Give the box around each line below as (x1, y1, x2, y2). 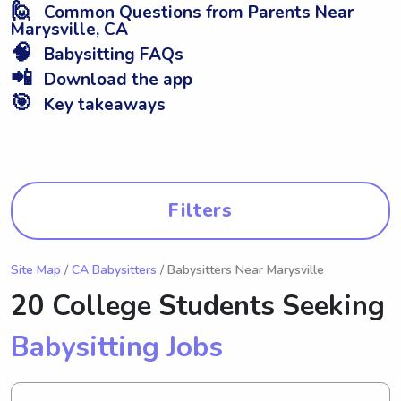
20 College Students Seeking (11, 286, 385, 325)
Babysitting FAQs (39, 42, 183, 66)
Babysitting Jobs (11, 328, 223, 366)
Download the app (39, 67, 192, 91)
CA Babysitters (72, 260, 157, 278)
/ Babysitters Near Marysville (157, 260, 324, 278)
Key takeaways (39, 92, 166, 116)
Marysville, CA (11, 17, 128, 41)
